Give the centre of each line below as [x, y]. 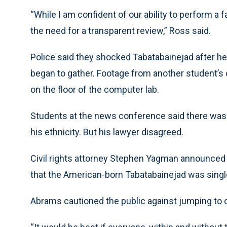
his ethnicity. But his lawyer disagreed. [107, 132]
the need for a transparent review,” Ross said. [121, 31]
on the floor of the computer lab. [95, 89]
